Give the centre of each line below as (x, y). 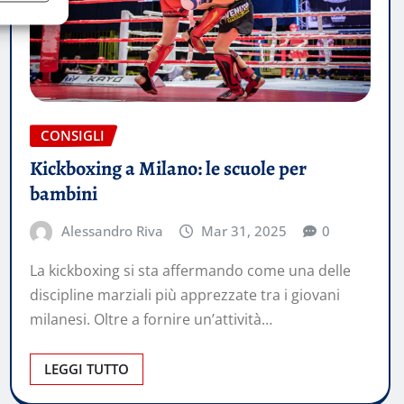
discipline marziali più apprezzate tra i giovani (185, 294)
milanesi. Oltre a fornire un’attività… (151, 319)
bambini (64, 194)
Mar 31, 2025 (244, 231)
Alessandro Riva (112, 231)
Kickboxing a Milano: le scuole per (168, 169)
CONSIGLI (73, 136)
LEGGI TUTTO (87, 368)
